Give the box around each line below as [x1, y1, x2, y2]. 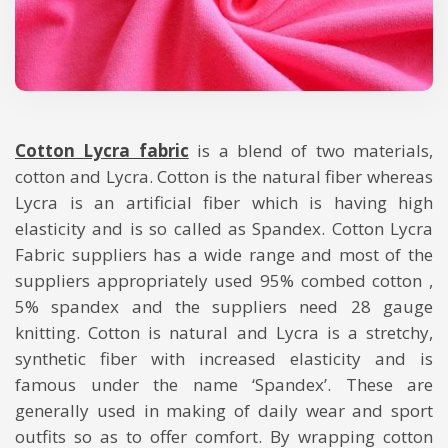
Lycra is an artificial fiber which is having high [15, 190, 433, 214]
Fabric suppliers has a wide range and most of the [15, 242, 433, 266]
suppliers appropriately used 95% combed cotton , [15, 268, 433, 292]
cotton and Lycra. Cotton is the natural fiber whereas [15, 164, 433, 188]
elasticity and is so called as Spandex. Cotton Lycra [15, 216, 433, 240]
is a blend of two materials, [188, 138, 433, 162]
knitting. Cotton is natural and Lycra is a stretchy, [15, 320, 433, 344]
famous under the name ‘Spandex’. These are [15, 372, 433, 396]
